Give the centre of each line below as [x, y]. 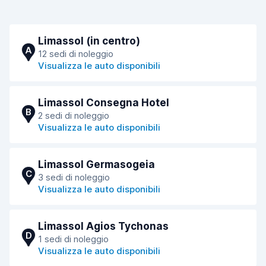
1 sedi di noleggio [73, 239]
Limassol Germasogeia [96, 164]
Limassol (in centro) [89, 41]
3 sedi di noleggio [74, 177]
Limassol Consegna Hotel [104, 103]
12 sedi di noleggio [76, 54]
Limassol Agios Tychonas [103, 226]
